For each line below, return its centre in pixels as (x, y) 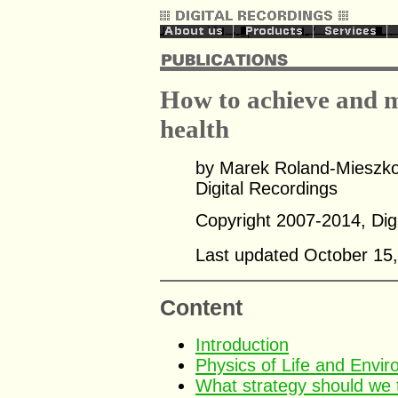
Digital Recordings (267, 188)
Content (201, 308)
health (195, 129)
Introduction (242, 345)
